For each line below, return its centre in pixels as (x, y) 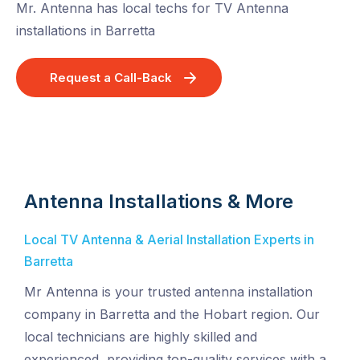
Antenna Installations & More (159, 202)
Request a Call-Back (111, 78)
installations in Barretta (86, 31)
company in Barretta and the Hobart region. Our (172, 315)
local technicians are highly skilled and (141, 337)
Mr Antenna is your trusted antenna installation (168, 292)
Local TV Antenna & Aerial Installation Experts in (169, 240)
